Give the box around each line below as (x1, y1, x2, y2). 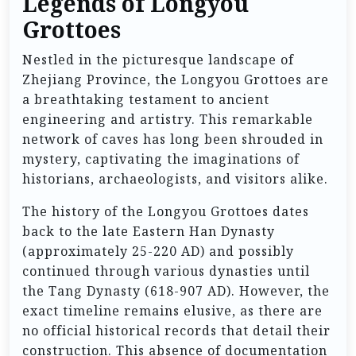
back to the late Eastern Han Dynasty (22, 222, 275, 240)
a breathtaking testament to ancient (22, 90, 269, 108)
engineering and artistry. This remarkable (22, 110, 313, 128)
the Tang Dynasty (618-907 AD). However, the (22, 281, 330, 300)
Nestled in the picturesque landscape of (22, 50, 294, 68)
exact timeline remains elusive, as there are (22, 301, 323, 319)
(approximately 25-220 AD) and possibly (22, 242, 294, 260)
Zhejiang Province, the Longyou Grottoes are (22, 70, 329, 88)
